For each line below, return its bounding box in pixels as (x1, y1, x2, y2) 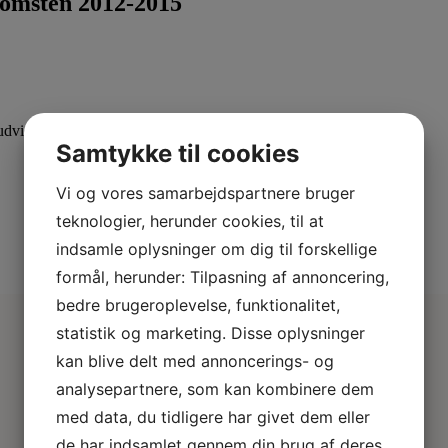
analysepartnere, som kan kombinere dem (56, 379, 374, 399)
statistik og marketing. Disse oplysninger (56, 323, 365, 343)
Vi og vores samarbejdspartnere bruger (56, 183, 355, 203)
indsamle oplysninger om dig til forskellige (56, 239, 377, 259)
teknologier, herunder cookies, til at (56, 211, 324, 231)
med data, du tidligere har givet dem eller (56, 407, 370, 427)
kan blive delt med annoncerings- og (56, 351, 334, 371)
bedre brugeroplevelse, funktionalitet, (56, 295, 340, 315)
